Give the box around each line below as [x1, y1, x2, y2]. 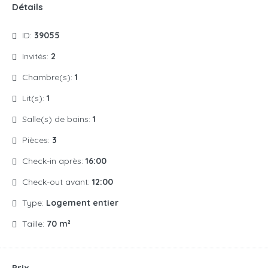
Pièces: [22, 135, 52, 146]
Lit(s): [22, 93, 47, 104]
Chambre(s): [22, 72, 75, 83]
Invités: [22, 51, 51, 62]
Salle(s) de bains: [22, 114, 93, 125]
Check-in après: [22, 156, 86, 167]
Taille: [22, 218, 47, 230]
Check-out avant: [22, 176, 92, 188]
